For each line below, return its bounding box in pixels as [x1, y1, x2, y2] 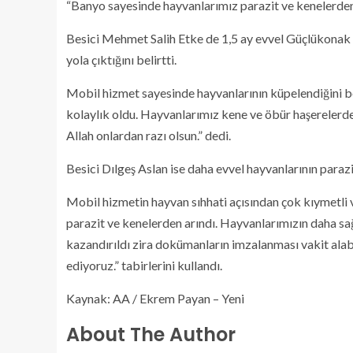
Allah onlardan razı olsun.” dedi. [66, 128, 231, 143]
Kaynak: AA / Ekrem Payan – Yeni [66, 291, 244, 306]
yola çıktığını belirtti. [66, 52, 176, 67]
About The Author [66, 321, 236, 347]
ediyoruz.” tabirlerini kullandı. [66, 258, 222, 273]
